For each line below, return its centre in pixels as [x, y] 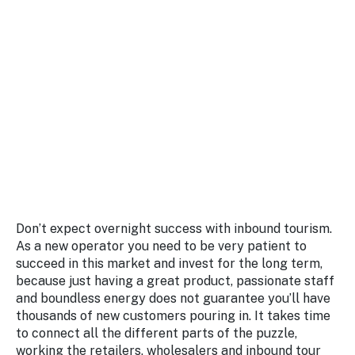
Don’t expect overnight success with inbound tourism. [174, 229]
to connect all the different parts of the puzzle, [157, 334]
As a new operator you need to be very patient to [161, 246]
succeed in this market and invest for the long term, [169, 264]
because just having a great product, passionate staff [175, 281]
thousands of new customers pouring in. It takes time [173, 316]
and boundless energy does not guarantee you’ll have [173, 299]
